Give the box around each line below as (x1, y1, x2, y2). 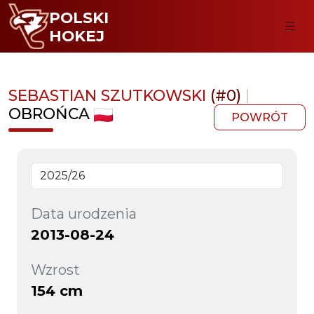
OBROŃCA (8, 104, 90, 123)
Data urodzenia (31, 205, 137, 222)
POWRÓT (231, 111, 288, 124)
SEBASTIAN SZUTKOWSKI (8, 86, 210, 104)
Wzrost (31, 261, 80, 278)
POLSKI (48, 8, 109, 27)
